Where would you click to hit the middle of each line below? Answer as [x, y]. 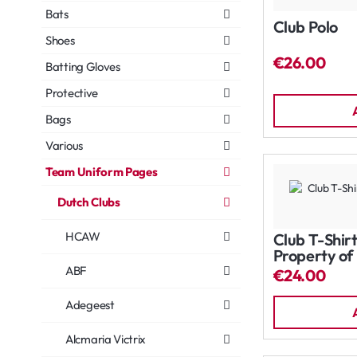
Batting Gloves [83, 67]
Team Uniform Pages [102, 172]
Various [64, 145]
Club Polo [305, 26]
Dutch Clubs [89, 202]
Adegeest [90, 305]
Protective [72, 93]
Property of [313, 255]
